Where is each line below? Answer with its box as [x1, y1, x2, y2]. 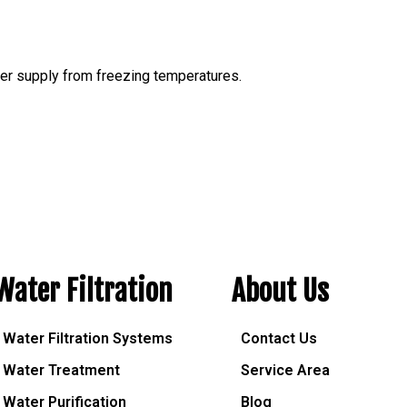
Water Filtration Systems [3, 330, 173, 348]
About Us [232, 273, 329, 310]
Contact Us [241, 330, 317, 348]
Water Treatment [3, 362, 120, 380]
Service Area [241, 362, 330, 380]
